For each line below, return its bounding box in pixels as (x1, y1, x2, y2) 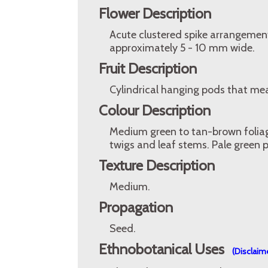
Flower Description (99, 5, 211, 22)
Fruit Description (99, 60, 197, 77)
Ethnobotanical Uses (99, 240, 227, 258)
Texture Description (99, 157, 215, 174)
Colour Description (99, 102, 211, 119)
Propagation (99, 199, 173, 216)
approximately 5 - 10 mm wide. (109, 41, 255, 54)
